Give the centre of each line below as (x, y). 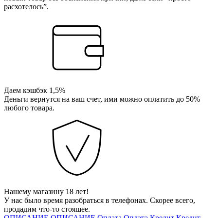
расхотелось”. (26, 6)
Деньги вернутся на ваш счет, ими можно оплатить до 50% (102, 99)
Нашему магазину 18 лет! (46, 191)
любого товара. (29, 108)
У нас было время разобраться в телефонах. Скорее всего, (100, 200)
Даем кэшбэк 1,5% (35, 90)
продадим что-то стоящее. (47, 209)
